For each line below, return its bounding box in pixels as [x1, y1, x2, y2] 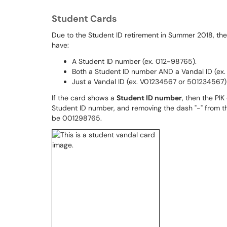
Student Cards [52, 13, 117, 25]
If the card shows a [52, 93, 117, 102]
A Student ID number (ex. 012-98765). [72, 57, 197, 66]
